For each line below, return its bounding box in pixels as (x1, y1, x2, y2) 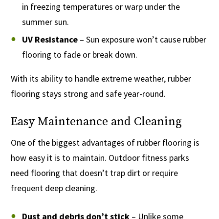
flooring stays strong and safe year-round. (11, 88, 166, 100)
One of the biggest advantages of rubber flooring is (11, 137, 200, 149)
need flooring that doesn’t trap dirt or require (11, 167, 178, 179)
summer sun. (22, 16, 69, 28)
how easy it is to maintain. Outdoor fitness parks (11, 152, 190, 164)
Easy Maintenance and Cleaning (11, 114, 182, 130)
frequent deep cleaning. (11, 182, 98, 194)
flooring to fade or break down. (22, 49, 137, 61)
